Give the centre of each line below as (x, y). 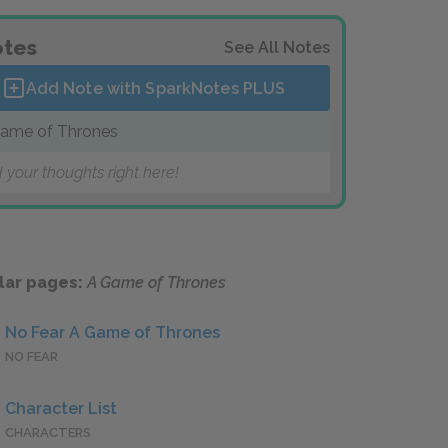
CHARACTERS (48, 433)
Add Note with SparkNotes (134, 88)
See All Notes (277, 47)
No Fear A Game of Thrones (112, 333)
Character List (61, 409)
